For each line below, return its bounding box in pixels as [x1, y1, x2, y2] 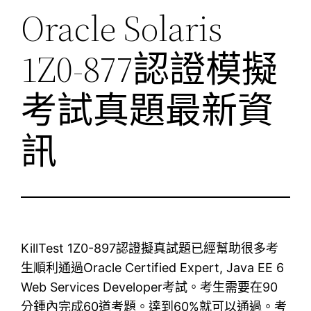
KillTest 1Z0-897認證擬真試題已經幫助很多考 [21, 240, 279, 255]
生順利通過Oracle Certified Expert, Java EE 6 [21, 260, 285, 275]
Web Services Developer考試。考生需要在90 [21, 279, 278, 294]
